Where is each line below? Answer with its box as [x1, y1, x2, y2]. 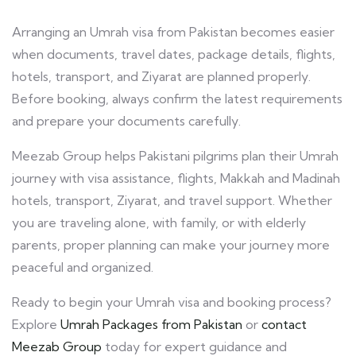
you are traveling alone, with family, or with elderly [12, 215, 306, 231]
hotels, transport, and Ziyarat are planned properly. [12, 68, 311, 85]
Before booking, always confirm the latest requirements [12, 91, 342, 107]
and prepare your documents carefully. [12, 113, 241, 130]
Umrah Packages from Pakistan [57, 316, 242, 333]
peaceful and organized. [12, 259, 153, 276]
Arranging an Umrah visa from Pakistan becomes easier [12, 24, 335, 41]
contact [258, 316, 307, 333]
